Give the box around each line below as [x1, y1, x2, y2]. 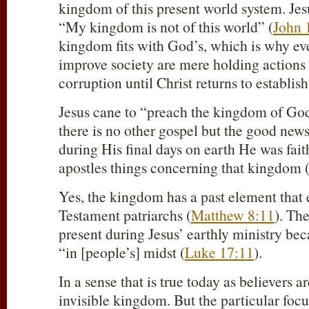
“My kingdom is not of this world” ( [59, 17, 273, 37]
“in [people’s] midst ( [59, 242, 185, 263]
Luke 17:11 [185, 242, 254, 263]
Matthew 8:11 [191, 205, 275, 226]
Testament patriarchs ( [59, 205, 191, 226]
